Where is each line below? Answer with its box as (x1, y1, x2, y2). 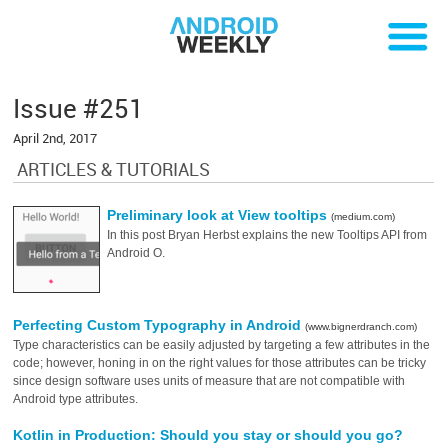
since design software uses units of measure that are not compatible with (13, 374, 406, 388)
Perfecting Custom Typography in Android (13, 317, 306, 333)
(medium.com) (331, 211, 396, 222)
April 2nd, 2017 (13, 129, 98, 147)
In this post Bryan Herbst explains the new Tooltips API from (107, 228, 428, 242)
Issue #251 (13, 91, 145, 126)
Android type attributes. (13, 392, 139, 406)
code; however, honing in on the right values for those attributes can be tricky (13, 356, 427, 370)
